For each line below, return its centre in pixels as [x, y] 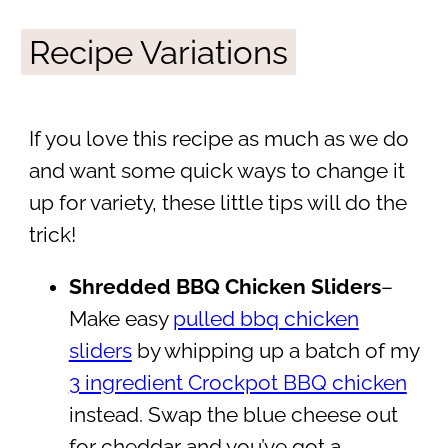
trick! [52, 234]
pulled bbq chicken [265, 319]
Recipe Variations [158, 52]
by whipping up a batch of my [275, 351]
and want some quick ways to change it [216, 170]
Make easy [120, 319]
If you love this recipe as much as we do [218, 138]
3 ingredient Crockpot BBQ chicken [237, 383]
